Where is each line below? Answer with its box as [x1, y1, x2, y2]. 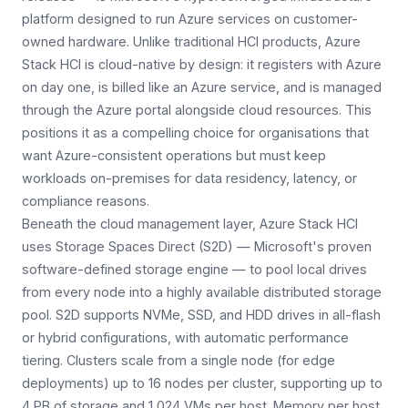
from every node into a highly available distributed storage [22, 284, 382, 301]
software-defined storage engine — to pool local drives [22, 261, 367, 278]
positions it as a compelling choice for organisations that [22, 125, 369, 141]
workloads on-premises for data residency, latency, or [22, 170, 357, 187]
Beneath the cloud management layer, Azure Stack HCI [22, 216, 358, 232]
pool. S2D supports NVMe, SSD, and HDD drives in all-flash [22, 307, 381, 323]
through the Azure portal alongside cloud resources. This [22, 102, 372, 118]
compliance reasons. [22, 193, 149, 209]
